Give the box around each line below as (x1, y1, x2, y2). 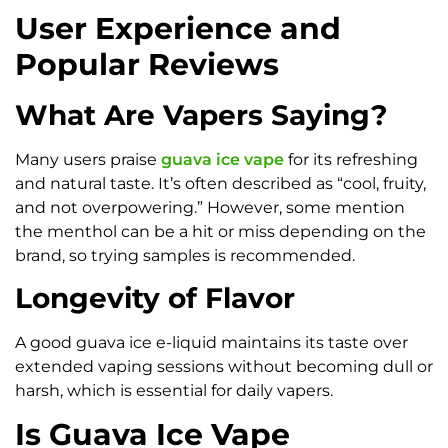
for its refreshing (284, 149, 418, 169)
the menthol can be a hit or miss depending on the (15, 221, 426, 241)
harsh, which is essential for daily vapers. (15, 381, 333, 401)
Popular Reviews (15, 45, 279, 83)
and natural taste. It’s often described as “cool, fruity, (15, 173, 426, 193)
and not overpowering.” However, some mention (15, 197, 405, 217)
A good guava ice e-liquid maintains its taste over (15, 333, 408, 353)
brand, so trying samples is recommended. (15, 245, 355, 265)
